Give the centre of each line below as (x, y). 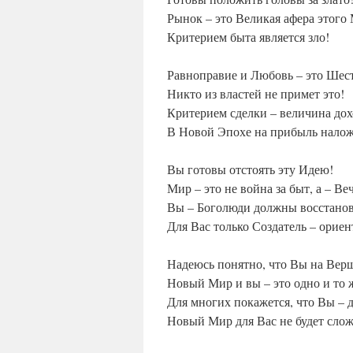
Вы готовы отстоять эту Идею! (250, 169)
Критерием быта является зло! (248, 37)
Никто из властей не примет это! (256, 94)
